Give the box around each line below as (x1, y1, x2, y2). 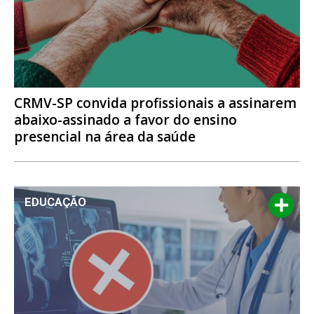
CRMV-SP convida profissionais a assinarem (14, 93, 296, 112)
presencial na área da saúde (14, 127, 196, 146)
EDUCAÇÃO (25, 194, 86, 209)
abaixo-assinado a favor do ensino (14, 110, 237, 129)
